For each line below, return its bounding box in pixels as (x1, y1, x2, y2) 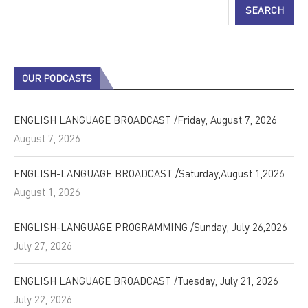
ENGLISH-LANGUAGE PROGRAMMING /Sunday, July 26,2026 (14, 220, 287, 233)
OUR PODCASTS (22, 71, 92, 84)
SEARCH (245, 3, 284, 16)
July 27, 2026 (14, 239, 72, 252)
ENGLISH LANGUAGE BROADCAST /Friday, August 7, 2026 (14, 113, 277, 126)
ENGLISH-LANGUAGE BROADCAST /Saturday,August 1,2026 (14, 166, 285, 179)
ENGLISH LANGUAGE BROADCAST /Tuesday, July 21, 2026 (14, 274, 278, 287)
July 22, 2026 (14, 292, 72, 305)
